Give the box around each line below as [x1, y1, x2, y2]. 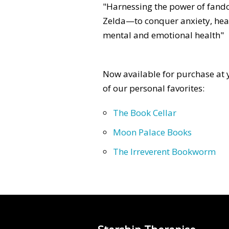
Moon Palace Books [113, 126, 192, 139]
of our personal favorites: [103, 82, 204, 95]
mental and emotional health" [103, 29, 224, 41]
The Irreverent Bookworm [113, 146, 216, 158]
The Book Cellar [113, 107, 176, 119]
